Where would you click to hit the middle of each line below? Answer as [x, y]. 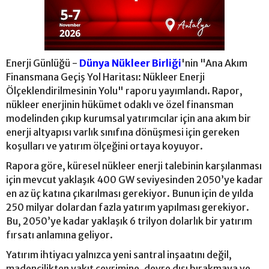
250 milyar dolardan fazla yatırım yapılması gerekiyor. [128, 207]
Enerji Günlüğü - [43, 63]
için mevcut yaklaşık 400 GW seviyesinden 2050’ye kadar [134, 180]
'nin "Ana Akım [214, 63]
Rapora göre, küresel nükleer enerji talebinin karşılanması [134, 166]
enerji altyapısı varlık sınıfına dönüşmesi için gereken [123, 132]
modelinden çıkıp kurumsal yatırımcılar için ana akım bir [128, 119]
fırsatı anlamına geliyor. [60, 235]
